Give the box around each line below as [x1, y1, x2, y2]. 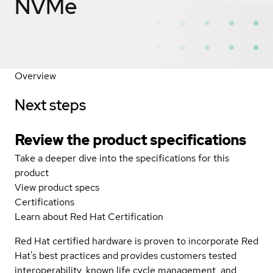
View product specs [15, 180, 99, 194]
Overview [15, 69, 56, 82]
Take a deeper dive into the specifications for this [15, 151, 229, 165]
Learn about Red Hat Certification [15, 210, 163, 223]
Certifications [15, 195, 74, 208]
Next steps [15, 95, 86, 115]
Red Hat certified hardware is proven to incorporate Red [15, 234, 258, 247]
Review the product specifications [15, 130, 246, 149]
